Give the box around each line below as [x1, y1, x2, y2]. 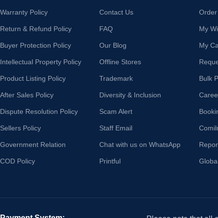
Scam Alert [99, 107, 133, 115]
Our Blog [99, 41, 127, 49]
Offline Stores [99, 57, 142, 66]
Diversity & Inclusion [99, 91, 162, 99]
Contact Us [99, 8, 134, 16]
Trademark [99, 74, 133, 82]
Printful [99, 157, 121, 165]
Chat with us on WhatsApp [99, 140, 181, 148]
